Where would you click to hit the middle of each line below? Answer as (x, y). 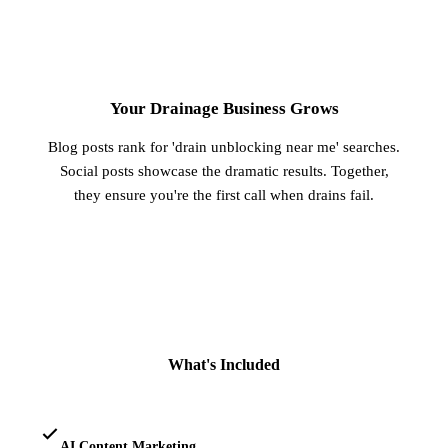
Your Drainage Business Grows (224, 108)
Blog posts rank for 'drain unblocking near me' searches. (224, 147)
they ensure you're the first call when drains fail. (224, 195)
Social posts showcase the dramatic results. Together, (224, 171)
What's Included (224, 365)
